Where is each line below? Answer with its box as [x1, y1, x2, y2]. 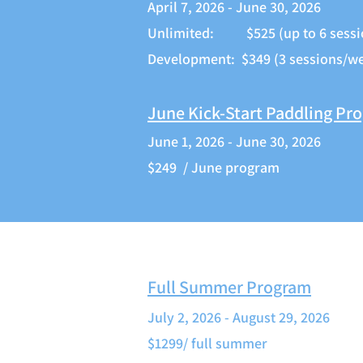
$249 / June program [147, 158, 280, 177]
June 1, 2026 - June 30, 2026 [147, 132, 321, 151]
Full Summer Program [147, 275, 311, 298]
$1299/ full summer [147, 334, 267, 352]
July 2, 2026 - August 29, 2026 [147, 308, 330, 327]
